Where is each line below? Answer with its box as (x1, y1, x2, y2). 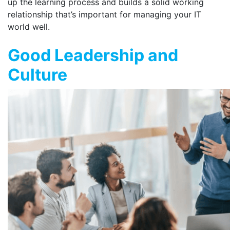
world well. (8, 22, 50, 32)
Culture (8, 65, 67, 85)
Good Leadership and (8, 45, 178, 65)
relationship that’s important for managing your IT (8, 9, 201, 20)
